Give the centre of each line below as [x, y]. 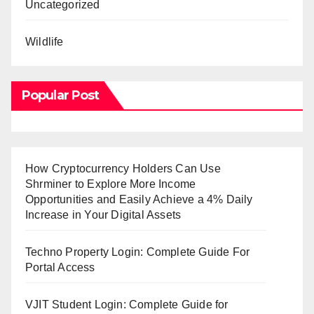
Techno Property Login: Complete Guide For [138, 252]
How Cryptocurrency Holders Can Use [123, 168]
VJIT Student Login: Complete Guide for [127, 304]
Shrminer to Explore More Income [111, 184]
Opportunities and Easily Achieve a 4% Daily [139, 199]
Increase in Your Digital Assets [103, 214]
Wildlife [45, 41]
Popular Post [61, 95]
